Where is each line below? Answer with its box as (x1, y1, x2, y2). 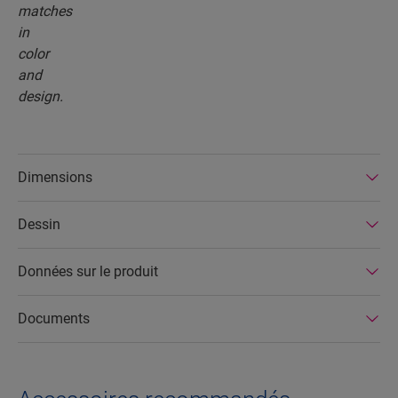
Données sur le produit (18, 263, 158, 281)
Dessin (18, 216, 60, 234)
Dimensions (18, 169, 92, 187)
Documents (18, 310, 90, 328)
